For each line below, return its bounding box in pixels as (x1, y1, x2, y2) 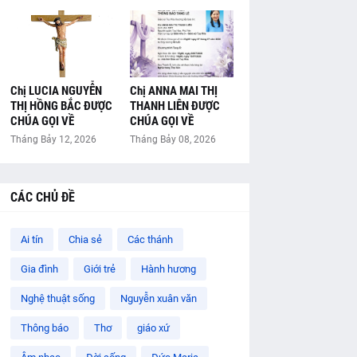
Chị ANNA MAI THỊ (129, 84, 218, 99)
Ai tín (20, 233, 43, 246)
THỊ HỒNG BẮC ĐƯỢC (10, 99, 112, 114)
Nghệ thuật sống (20, 292, 95, 305)
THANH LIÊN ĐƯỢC (129, 99, 220, 114)
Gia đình (20, 263, 58, 276)
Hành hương (140, 263, 196, 276)
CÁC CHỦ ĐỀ (10, 190, 75, 206)
